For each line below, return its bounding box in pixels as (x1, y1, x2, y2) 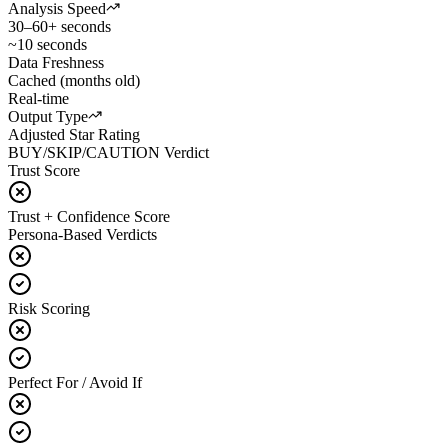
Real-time (8, 89, 69, 107)
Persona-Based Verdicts (8, 225, 157, 243)
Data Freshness (8, 53, 104, 71)
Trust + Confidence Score (8, 207, 170, 225)
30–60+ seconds (8, 17, 111, 35)
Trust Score (8, 161, 80, 179)
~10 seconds (8, 35, 87, 53)
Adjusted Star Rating (8, 125, 140, 143)
